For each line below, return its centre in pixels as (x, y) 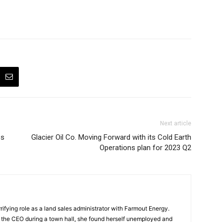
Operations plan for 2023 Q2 (145, 148)
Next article (176, 123)
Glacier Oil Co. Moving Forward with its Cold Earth (111, 137)
